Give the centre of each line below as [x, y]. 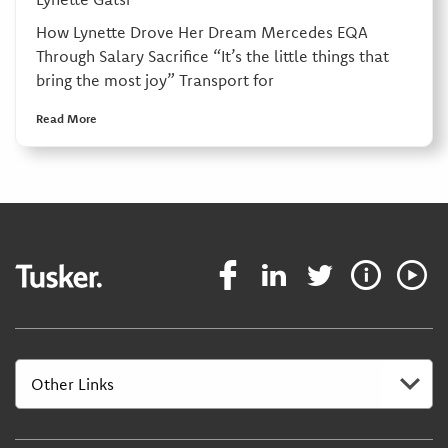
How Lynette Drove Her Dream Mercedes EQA [201, 31]
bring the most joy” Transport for [154, 79]
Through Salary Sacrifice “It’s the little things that [212, 55]
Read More [66, 118]
